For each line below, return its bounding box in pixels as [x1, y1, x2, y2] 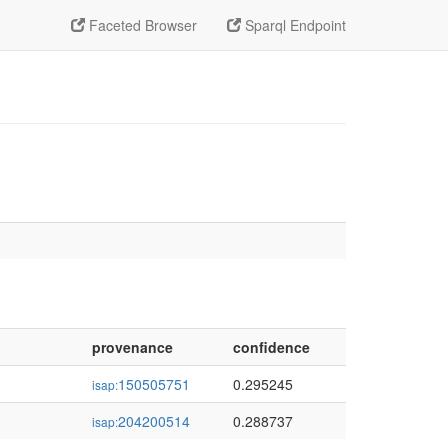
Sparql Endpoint [241, 15, 346, 35]
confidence [233, 337, 310, 357]
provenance [92, 337, 173, 357]
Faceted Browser [85, 15, 197, 35]
